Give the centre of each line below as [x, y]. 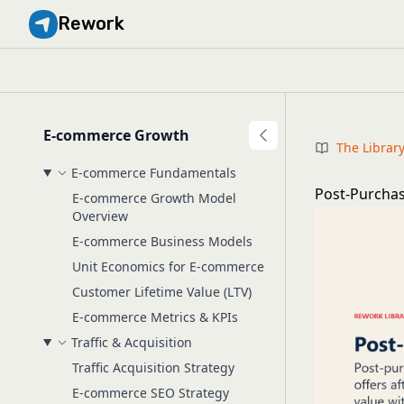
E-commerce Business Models [162, 241]
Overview [100, 216]
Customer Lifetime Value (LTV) [162, 292]
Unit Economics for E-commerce [168, 266]
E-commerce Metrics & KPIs [155, 317]
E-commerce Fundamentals [153, 173]
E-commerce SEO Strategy [151, 393]
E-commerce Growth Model [154, 198]
